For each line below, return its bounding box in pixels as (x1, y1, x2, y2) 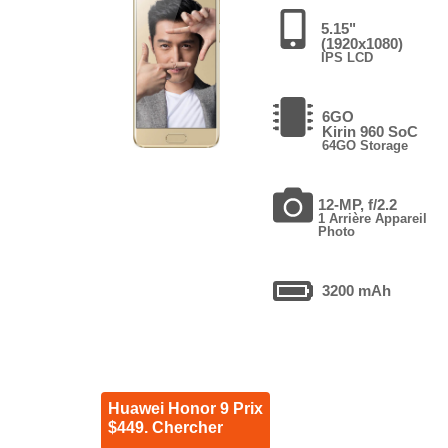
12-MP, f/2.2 (318, 195, 398, 213)
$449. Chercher (107, 418, 223, 436)
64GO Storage (322, 137, 409, 153)
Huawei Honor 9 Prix (107, 399, 263, 417)
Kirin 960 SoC (322, 122, 419, 140)
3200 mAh (322, 281, 392, 299)
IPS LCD (320, 49, 373, 65)
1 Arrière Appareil (318, 210, 428, 226)
